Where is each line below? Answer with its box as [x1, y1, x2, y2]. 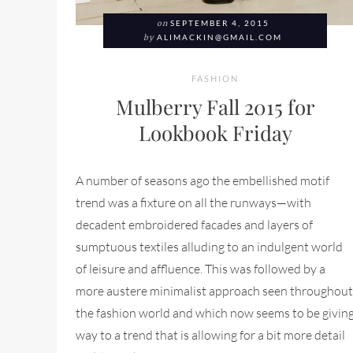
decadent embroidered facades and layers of [76, 217, 313, 232]
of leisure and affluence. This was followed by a [76, 261, 325, 277]
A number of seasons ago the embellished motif [76, 173, 329, 188]
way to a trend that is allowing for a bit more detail [76, 327, 345, 343]
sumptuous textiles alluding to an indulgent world [76, 239, 343, 255]
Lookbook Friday [138, 119, 292, 146]
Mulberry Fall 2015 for [115, 93, 315, 120]
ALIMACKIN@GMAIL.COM [157, 33, 282, 42]
